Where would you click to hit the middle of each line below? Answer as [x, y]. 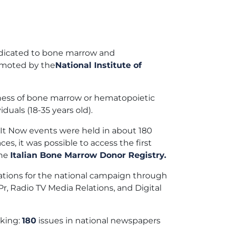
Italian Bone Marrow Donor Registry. [88, 155]
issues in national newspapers [98, 220]
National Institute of [98, 65]
